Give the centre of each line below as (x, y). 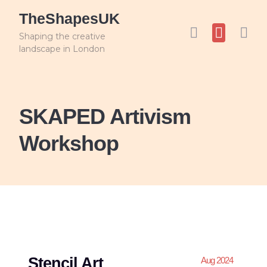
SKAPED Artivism (105, 117)
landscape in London (62, 49)
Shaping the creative (62, 36)
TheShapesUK (69, 18)
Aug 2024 (217, 260)
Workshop (69, 143)
